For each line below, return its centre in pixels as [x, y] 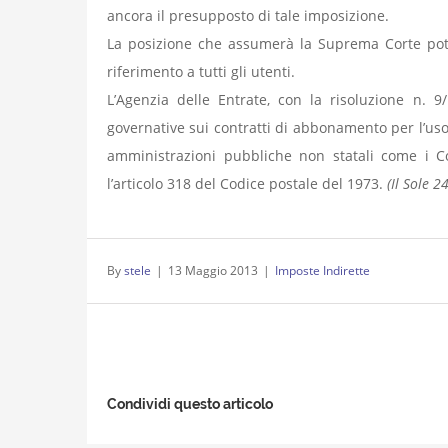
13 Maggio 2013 [213, 270]
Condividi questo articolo [190, 404]
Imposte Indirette [322, 270]
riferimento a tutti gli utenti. [201, 71]
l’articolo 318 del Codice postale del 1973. [247, 183]
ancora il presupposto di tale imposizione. [248, 15]
